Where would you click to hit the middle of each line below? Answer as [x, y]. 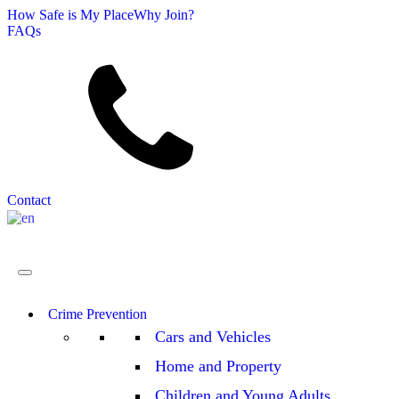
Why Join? [164, 15]
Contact [29, 200]
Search [49, 47]
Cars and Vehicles [213, 337]
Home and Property [218, 366]
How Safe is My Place [70, 15]
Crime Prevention [98, 314]
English [65, 218]
